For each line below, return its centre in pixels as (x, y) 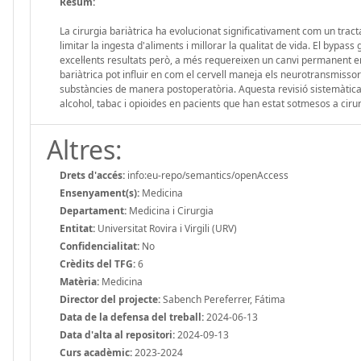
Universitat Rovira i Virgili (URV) (166, 228)
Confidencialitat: (100, 246)
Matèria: (79, 281)
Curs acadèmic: (96, 352)
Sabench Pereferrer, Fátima (223, 299)
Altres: (85, 149)
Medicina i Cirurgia (170, 210)
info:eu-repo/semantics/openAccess (207, 175)
